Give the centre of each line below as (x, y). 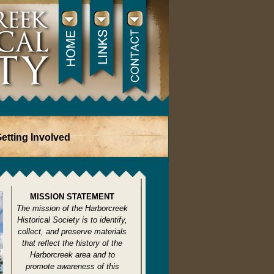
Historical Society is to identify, (72, 220)
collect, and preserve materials (72, 231)
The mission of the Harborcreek (72, 208)
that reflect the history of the (72, 243)
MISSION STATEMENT (72, 197)
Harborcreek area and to (72, 255)
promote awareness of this (72, 266)
